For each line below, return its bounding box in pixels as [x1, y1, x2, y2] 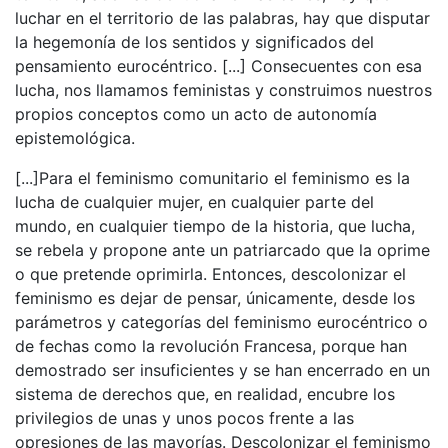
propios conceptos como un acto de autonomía [15, 104, 377, 124]
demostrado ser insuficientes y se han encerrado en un [15, 360, 430, 380]
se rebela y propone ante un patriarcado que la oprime [15, 240, 430, 260]
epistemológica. [15, 128, 135, 148]
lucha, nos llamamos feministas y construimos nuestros [15, 80, 432, 100]
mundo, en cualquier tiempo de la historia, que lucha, [15, 216, 415, 236]
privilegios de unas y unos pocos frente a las [15, 408, 354, 428]
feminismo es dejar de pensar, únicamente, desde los [15, 288, 415, 308]
